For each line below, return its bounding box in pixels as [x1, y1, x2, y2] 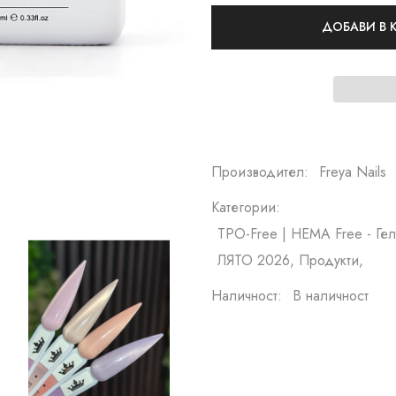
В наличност [293, 286, 369, 306]
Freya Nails [319, 162, 386, 182]
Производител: [211, 162, 308, 182]
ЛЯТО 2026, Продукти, [217, 250, 363, 270]
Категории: [211, 197, 280, 217]
